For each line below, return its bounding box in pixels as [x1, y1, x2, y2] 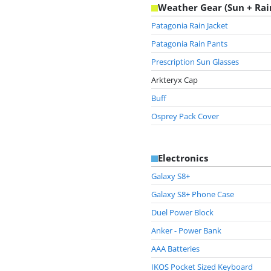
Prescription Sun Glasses [151, 56, 239, 67]
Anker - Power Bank [151, 224, 221, 236]
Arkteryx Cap [151, 74, 198, 85]
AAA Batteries [151, 243, 200, 254]
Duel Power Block [151, 206, 214, 218]
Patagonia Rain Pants [151, 38, 227, 49]
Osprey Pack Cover [151, 110, 219, 122]
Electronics [158, 152, 208, 164]
